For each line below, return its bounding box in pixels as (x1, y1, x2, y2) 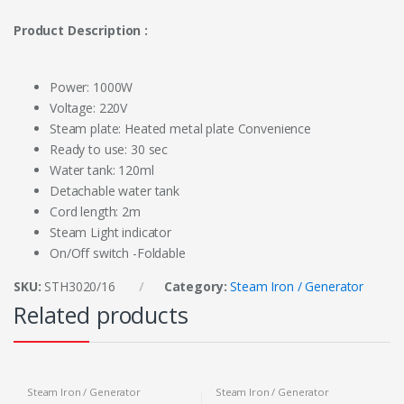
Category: (163, 278, 231, 296)
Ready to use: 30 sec (50, 141, 169, 159)
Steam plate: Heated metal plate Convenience (50, 120, 311, 138)
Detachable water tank (50, 182, 180, 200)
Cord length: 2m (50, 203, 141, 221)
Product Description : (14, 22, 151, 40)
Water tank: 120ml (50, 161, 154, 179)
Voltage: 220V (50, 99, 128, 117)
